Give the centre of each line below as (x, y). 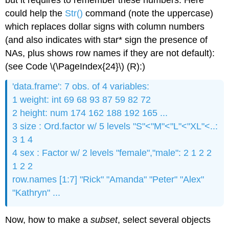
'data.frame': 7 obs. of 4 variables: (81, 87)
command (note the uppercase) (148, 14)
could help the (35, 14)
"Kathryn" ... (37, 193)
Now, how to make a (48, 220)
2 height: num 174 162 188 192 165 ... (90, 113)
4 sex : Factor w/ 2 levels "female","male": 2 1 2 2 (112, 153)
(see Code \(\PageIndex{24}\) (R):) (75, 67)
